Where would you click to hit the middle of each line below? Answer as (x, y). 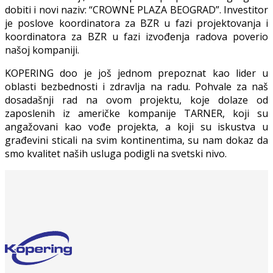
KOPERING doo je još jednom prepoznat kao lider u (136, 73)
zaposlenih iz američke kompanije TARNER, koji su (136, 113)
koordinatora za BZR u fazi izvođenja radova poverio (136, 37)
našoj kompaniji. (42, 50)
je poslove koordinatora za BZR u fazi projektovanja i (136, 23)
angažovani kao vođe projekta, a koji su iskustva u (136, 127)
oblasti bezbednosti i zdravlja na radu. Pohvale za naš (136, 87)
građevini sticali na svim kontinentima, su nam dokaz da (136, 140)
